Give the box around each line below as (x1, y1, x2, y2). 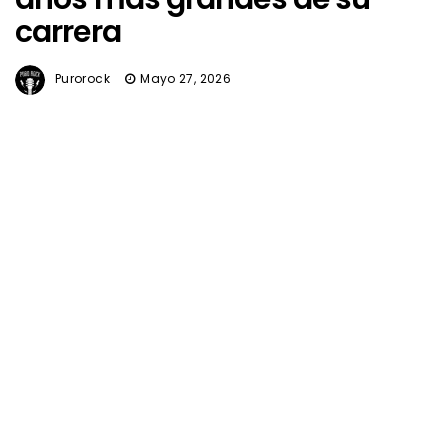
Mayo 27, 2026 (140, 70, 231, 88)
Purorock (55, 70, 110, 88)
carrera (15, 11, 121, 54)
